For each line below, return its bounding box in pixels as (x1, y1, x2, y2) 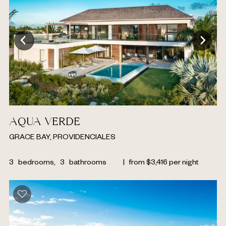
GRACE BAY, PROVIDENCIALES (9, 134, 116, 143)
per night (169, 159, 199, 168)
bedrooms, (18, 159, 55, 168)
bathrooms (69, 159, 106, 168)
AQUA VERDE (9, 117, 80, 129)
